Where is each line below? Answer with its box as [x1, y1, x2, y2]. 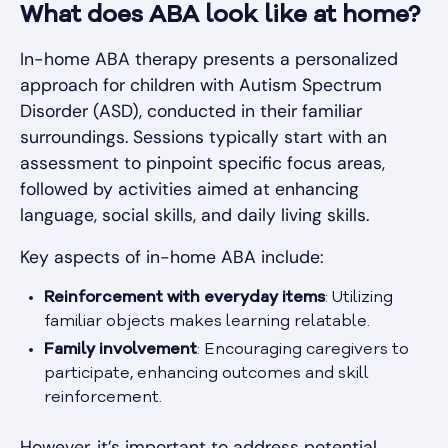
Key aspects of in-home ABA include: [20, 245, 324, 268]
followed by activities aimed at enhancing [20, 177, 359, 200]
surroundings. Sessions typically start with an [20, 125, 387, 148]
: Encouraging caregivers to [197, 341, 409, 358]
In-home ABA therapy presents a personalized [20, 47, 398, 70]
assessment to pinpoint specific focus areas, [20, 151, 385, 174]
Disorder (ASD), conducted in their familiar [20, 99, 362, 122]
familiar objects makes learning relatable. [44, 313, 370, 330]
